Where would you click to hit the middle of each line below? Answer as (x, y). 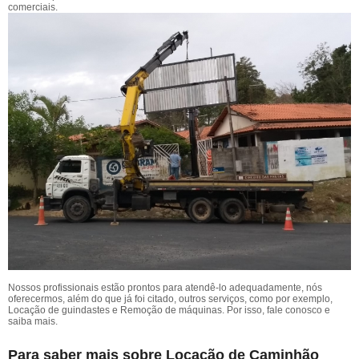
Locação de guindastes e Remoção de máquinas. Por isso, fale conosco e (169, 311)
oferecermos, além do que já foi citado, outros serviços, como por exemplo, (170, 299)
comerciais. (33, 7)
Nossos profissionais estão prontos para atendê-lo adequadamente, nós (165, 288)
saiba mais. (33, 322)
